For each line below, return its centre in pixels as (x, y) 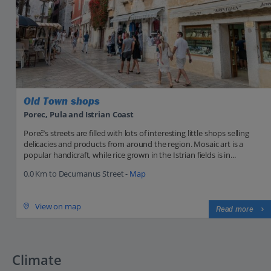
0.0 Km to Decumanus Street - (77, 173)
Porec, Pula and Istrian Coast (79, 114)
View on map (58, 206)
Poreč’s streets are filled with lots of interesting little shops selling (136, 133)
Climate (37, 259)
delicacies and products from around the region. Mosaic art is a (134, 144)
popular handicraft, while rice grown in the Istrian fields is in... (130, 155)
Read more (234, 209)
